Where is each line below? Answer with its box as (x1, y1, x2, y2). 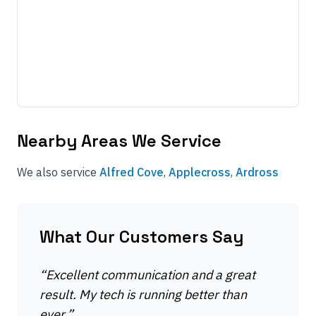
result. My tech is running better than (39, 286, 247, 303)
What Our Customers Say (39, 226, 243, 248)
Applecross (169, 165, 231, 179)
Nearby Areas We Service (17, 130, 221, 152)
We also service (17, 165, 97, 179)
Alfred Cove (99, 165, 164, 179)
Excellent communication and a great (46, 267, 255, 283)
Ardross (236, 165, 279, 179)
